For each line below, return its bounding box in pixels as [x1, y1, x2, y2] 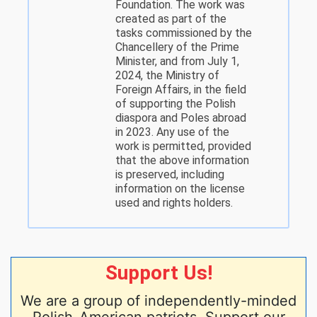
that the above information [115, 154, 249, 168]
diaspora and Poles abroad [115, 111, 246, 125]
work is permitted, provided [115, 139, 251, 154]
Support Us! [105, 261, 212, 285]
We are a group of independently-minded [21, 292, 296, 310]
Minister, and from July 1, [115, 54, 239, 69]
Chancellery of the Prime [115, 40, 239, 54]
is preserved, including [115, 168, 224, 182]
